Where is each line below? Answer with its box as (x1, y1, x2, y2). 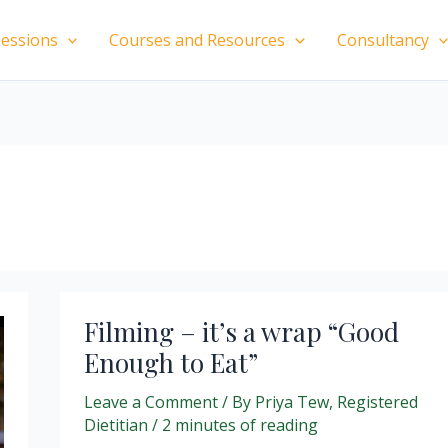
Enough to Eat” (84, 345, 258, 381)
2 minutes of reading (162, 414, 318, 437)
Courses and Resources (109, 29, 286, 51)
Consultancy (336, 29, 429, 51)
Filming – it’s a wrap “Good (84, 314, 399, 350)
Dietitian (84, 414, 152, 437)
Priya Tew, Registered (255, 391, 418, 414)
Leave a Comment (84, 391, 218, 414)
